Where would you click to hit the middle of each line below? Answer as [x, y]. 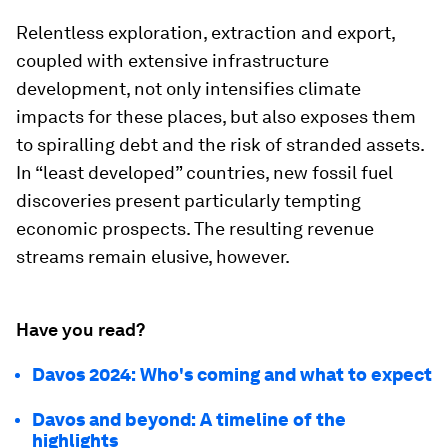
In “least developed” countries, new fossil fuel [204, 172]
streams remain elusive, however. [153, 256]
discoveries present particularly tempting [188, 200]
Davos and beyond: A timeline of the [189, 419]
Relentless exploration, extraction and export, [205, 32]
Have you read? [80, 329]
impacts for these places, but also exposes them [216, 116]
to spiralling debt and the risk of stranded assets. [220, 144]
